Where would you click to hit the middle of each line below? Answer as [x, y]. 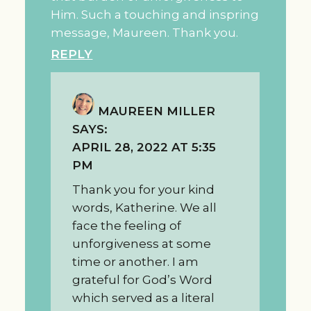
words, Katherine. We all [144, 208]
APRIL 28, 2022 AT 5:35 [144, 148]
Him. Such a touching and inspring [155, 15]
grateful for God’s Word [142, 280]
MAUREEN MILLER [156, 111]
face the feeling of [126, 226]
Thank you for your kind [143, 190]
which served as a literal [143, 298]
